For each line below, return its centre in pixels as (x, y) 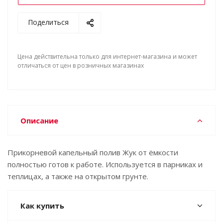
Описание (39, 120)
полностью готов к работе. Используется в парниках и (105, 164)
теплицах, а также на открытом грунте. (78, 176)
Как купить (42, 206)
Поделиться (48, 22)
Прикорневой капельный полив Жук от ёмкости (93, 152)
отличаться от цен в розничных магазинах (81, 65)
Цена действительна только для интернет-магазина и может (107, 56)
